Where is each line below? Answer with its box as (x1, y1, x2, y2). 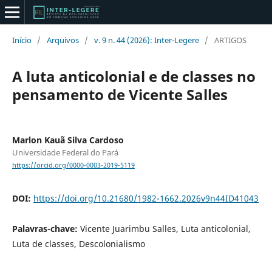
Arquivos (46, 34, 79, 46)
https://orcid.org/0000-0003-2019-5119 (12, 161, 135, 170)
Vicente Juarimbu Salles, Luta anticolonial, (80, 223, 251, 235)
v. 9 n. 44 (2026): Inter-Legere (93, 34, 199, 46)
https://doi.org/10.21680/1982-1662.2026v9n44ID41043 (33, 192, 259, 205)
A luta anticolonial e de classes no (12, 66, 256, 86)
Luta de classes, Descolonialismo (12, 238, 145, 250)
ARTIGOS (214, 34, 246, 46)
